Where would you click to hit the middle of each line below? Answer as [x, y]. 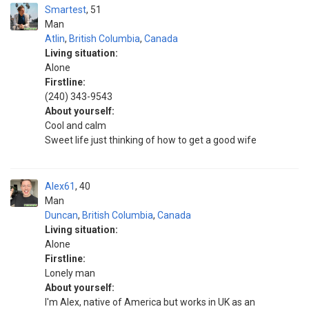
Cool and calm [76, 126]
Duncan [61, 215]
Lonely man [70, 273]
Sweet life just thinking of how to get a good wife [151, 140]
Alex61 [60, 186]
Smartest [66, 10]
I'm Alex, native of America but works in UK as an [150, 302]
